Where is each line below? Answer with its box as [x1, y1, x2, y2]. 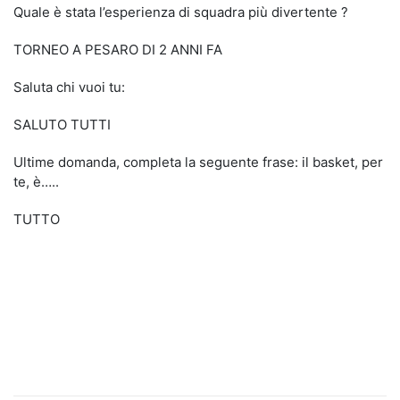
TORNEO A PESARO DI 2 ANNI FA [13, 41, 222, 58]
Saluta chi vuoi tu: [13, 79, 125, 96]
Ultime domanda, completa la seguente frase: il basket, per [13, 154, 383, 171]
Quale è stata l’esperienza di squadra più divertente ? [13, 4, 348, 21]
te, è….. [13, 173, 59, 190]
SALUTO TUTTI [13, 116, 111, 133]
